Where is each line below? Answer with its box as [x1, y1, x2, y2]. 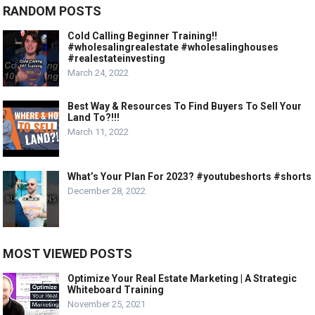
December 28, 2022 [67, 186, 146, 197]
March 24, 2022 [67, 67, 129, 79]
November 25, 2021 [67, 299, 146, 310]
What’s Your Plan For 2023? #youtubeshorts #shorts [67, 171, 312, 183]
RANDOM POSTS [3, 4, 102, 19]
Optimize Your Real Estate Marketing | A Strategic [67, 273, 297, 285]
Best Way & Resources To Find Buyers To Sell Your [67, 101, 302, 112]
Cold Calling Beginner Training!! [67, 30, 218, 42]
